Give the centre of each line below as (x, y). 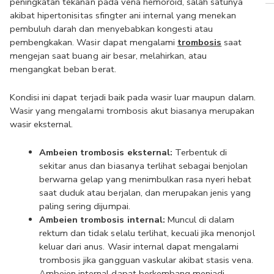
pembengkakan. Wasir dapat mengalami (94, 42)
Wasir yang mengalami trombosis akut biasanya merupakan (132, 111)
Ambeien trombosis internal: (103, 220)
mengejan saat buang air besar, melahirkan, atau (109, 56)
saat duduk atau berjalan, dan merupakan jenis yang (145, 193)
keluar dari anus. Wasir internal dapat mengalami (139, 246)
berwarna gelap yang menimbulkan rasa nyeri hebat (146, 179)
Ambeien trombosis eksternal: (107, 152)
